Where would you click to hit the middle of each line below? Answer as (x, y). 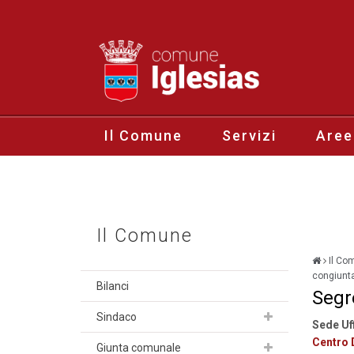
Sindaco (117, 316)
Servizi (249, 135)
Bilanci (113, 286)
